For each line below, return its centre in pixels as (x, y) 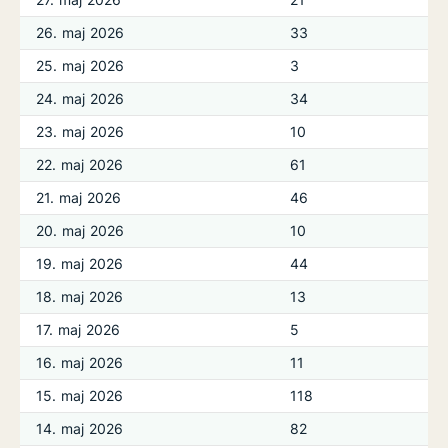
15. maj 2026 (80, 395)
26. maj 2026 (80, 32)
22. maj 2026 (80, 164)
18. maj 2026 (80, 296)
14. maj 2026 (80, 428)
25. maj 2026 (80, 65)
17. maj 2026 (78, 329)
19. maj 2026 (80, 263)
